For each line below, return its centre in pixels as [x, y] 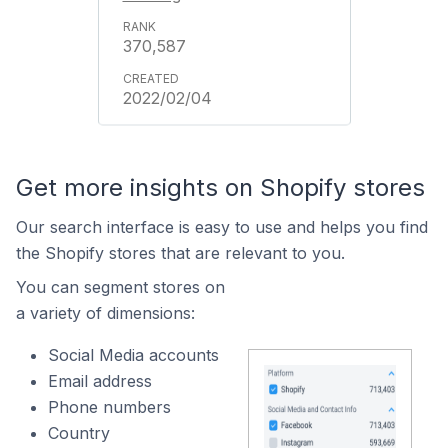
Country [79, 433]
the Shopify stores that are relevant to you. [180, 253]
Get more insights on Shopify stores [220, 187]
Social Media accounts [133, 355]
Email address [100, 381]
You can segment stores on [120, 287]
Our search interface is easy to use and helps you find [222, 227]
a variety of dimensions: [105, 313]
